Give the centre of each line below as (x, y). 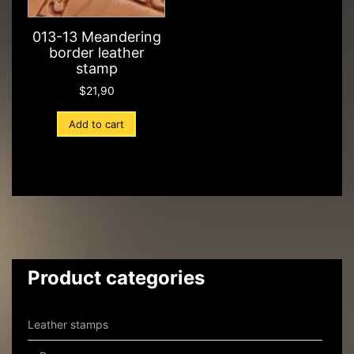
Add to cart (96, 124)
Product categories (116, 278)
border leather (96, 53)
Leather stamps (68, 325)
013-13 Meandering (96, 37)
